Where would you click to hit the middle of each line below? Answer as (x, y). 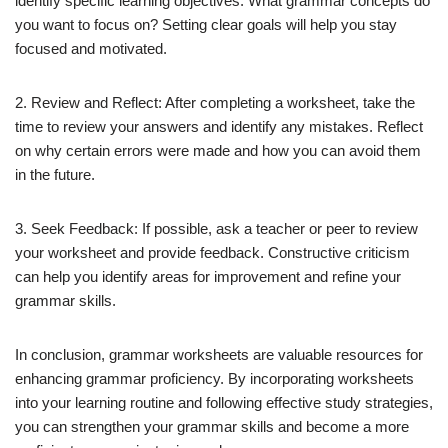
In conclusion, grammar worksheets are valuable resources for (219, 354)
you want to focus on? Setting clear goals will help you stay (206, 24)
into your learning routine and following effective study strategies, (224, 402)
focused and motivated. (91, 48)
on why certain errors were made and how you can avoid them (218, 150)
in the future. (55, 174)
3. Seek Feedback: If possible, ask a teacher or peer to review (216, 228)
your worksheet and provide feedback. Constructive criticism (212, 252)
